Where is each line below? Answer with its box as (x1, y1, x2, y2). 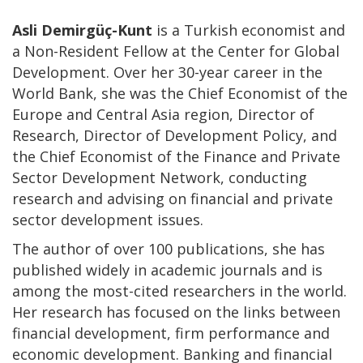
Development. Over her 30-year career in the (12, 62, 322, 82)
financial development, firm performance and (12, 322, 330, 343)
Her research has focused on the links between (12, 301, 340, 322)
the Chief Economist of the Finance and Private (12, 146, 340, 166)
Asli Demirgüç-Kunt (12, 19, 152, 40)
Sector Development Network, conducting (12, 167, 307, 187)
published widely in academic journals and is (12, 259, 322, 280)
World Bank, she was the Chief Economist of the (12, 83, 348, 103)
